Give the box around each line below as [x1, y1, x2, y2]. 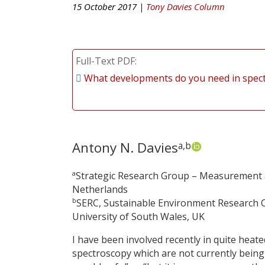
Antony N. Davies [72, 138, 178, 157]
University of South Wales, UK [72, 209, 205, 223]
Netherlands [72, 182, 128, 196]
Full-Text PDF [76, 54, 135, 67]
